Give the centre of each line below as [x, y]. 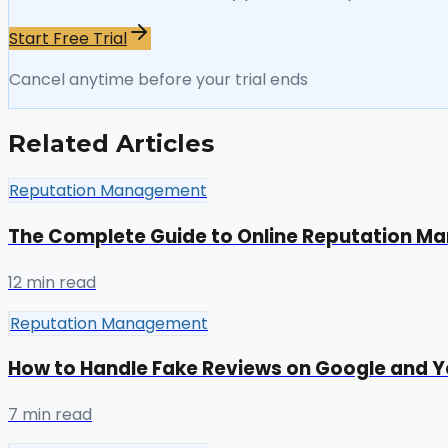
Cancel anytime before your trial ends [158, 80]
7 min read [50, 414]
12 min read [52, 282]
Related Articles [111, 144]
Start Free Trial [68, 39]
